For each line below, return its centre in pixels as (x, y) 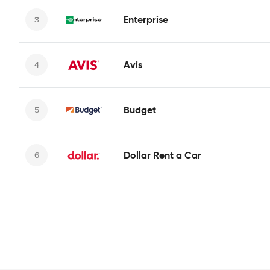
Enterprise (146, 19)
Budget (140, 110)
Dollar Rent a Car (162, 155)
